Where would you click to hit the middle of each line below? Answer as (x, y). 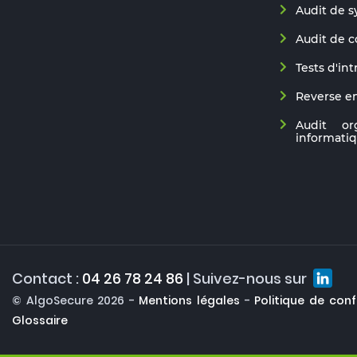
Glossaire (40, 321)
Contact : (47, 279)
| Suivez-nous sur (247, 279)
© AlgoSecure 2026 (69, 301)
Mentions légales (190, 301)
